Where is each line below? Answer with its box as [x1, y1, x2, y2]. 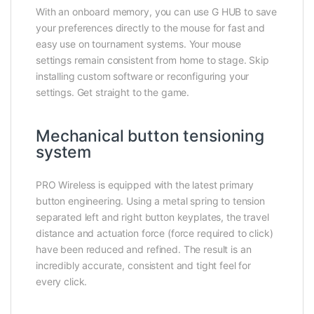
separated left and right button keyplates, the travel [36, 211, 269, 224]
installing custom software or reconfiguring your [36, 70, 250, 83]
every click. [36, 275, 88, 288]
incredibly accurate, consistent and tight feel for [36, 259, 251, 272]
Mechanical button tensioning [36, 126, 265, 146]
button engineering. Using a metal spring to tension [36, 195, 265, 207]
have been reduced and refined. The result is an [36, 243, 252, 256]
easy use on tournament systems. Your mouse [36, 38, 242, 50]
